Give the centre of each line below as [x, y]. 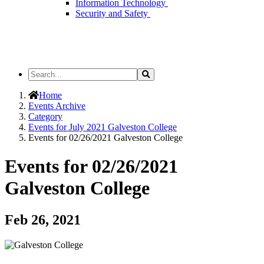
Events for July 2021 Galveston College [103, 127]
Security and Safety [113, 13]
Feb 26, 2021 [43, 220]
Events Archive [57, 106]
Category [45, 116]
